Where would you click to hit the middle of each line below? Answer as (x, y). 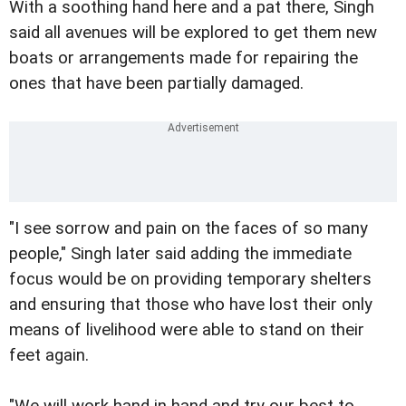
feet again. (49, 356)
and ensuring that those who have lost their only (191, 305)
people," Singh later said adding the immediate (180, 254)
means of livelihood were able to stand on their (187, 330)
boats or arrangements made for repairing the (184, 58)
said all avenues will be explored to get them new (193, 33)
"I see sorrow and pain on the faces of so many (188, 229)
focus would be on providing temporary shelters (190, 280)
